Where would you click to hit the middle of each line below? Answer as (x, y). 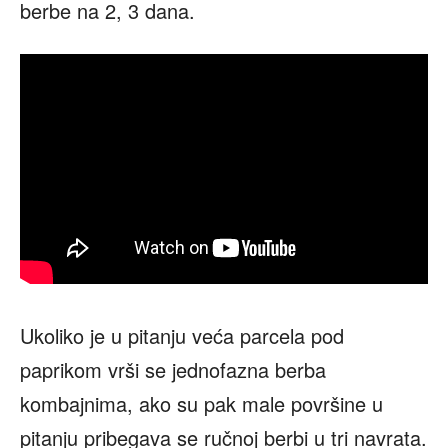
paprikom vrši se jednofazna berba (173, 369)
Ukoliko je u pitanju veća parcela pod (182, 335)
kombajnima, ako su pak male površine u (201, 403)
